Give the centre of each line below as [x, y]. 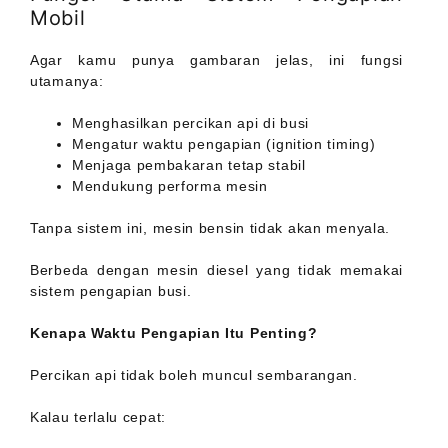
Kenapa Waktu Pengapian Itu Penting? [174, 333]
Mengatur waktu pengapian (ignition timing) [224, 144]
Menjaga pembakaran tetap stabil [189, 165]
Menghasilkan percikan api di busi [191, 123]
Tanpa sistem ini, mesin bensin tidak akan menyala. [210, 228]
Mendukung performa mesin [170, 186]
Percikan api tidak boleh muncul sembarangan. [194, 375]
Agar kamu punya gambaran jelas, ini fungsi [216, 60]
